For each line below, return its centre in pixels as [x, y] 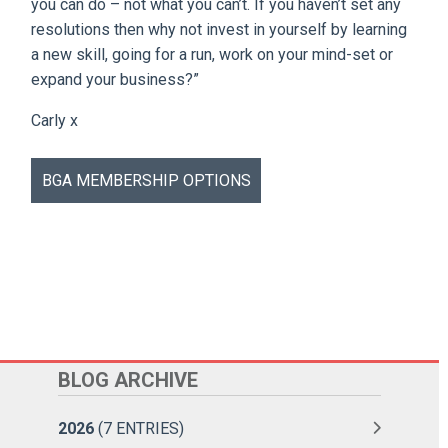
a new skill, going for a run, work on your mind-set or [212, 54]
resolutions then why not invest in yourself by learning [219, 29]
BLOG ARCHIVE [128, 379]
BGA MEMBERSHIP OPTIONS [146, 180]
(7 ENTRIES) [139, 428]
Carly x [55, 120]
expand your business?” [115, 79]
